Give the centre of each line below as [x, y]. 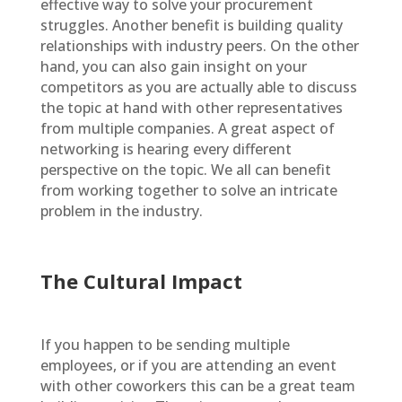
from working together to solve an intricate [188, 190]
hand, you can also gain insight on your [173, 66]
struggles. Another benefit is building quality [191, 25]
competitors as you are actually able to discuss [198, 87]
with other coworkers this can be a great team [197, 386]
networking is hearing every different [166, 149]
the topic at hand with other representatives [191, 108]
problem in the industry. [121, 211]
